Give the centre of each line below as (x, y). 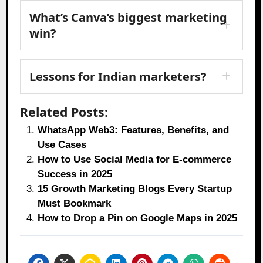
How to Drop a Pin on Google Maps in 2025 (138, 218)
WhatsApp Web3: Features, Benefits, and (134, 130)
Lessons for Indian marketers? (118, 76)
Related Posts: (64, 112)
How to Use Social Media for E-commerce (135, 159)
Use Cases (62, 144)
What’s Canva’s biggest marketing (129, 17)
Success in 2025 (75, 174)
